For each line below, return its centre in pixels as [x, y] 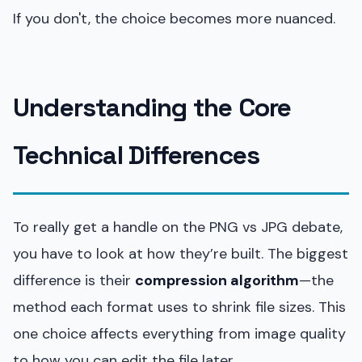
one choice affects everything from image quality [179, 333]
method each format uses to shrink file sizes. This [179, 307]
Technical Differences [137, 155]
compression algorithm [217, 280]
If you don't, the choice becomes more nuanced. [174, 18]
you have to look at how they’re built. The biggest [181, 253]
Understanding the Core [152, 107]
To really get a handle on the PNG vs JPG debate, [178, 227]
